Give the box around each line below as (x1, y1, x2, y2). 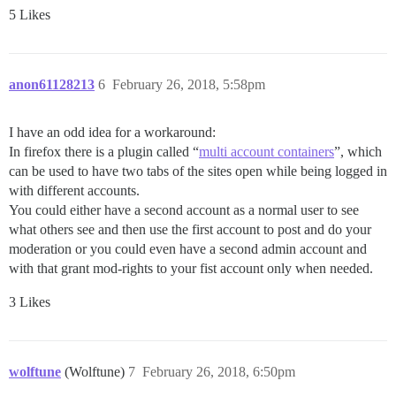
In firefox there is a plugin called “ (9, 144, 199, 159)
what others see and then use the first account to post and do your (9, 222, 371, 237)
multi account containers (199, 144, 334, 159)
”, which (334, 144, 382, 159)
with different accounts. (9, 183, 140, 198)
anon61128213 (9, 77, 95, 92)
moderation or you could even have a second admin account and (9, 241, 367, 256)
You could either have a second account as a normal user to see (9, 202, 359, 217)
